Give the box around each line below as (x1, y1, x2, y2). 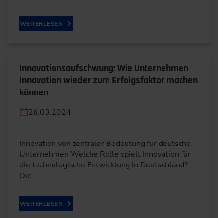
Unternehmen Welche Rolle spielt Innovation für (19, 149, 191, 160)
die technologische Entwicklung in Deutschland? (19, 160, 188, 170)
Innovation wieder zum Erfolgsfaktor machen (19, 74, 198, 87)
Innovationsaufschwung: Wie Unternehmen (19, 62, 188, 74)
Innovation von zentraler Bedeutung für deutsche (19, 138, 191, 149)
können (19, 86, 48, 99)
